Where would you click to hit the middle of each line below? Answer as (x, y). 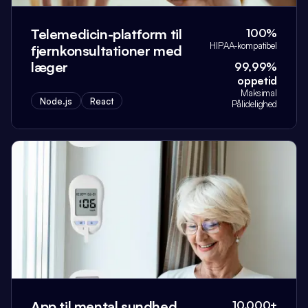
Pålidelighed (254, 104)
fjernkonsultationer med (107, 51)
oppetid (257, 80)
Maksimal (259, 93)
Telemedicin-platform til (107, 34)
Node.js (56, 101)
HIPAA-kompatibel (243, 45)
